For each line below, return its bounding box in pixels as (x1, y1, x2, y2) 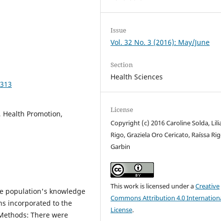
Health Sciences (110, 72, 163, 82)
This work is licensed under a (110, 182, 196, 191)
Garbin (110, 142, 131, 151)
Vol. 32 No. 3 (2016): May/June (110, 37, 210, 47)
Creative (195, 182, 220, 191)
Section (110, 60, 133, 70)
